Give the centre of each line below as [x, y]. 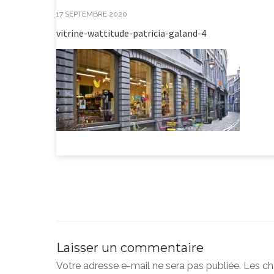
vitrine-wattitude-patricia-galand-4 [131, 33]
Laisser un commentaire [130, 248]
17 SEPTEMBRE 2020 [92, 14]
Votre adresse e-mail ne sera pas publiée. [149, 266]
